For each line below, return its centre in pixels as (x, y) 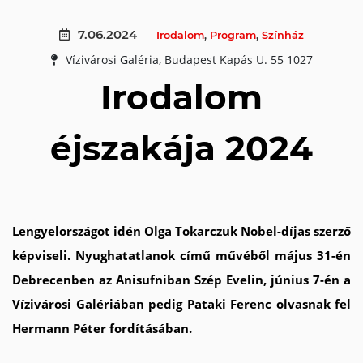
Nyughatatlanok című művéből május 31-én (213, 255)
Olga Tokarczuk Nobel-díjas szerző (248, 231)
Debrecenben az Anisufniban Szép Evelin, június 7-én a (181, 280)
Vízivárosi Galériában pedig (100, 304)
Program (233, 35)
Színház (283, 35)
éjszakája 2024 (181, 148)
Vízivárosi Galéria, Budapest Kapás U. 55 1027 (189, 60)
